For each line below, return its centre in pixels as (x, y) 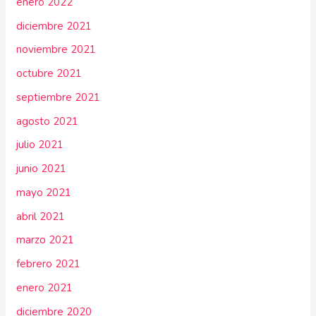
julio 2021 (40, 145)
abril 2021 (41, 216)
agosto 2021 (48, 121)
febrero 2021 (49, 264)
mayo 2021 (44, 192)
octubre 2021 (49, 74)
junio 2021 (42, 169)
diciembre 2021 (54, 26)
